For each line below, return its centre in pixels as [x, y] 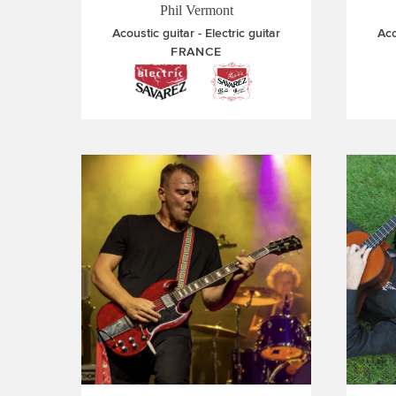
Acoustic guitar [153, 33]
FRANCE [196, 51]
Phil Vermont [196, 10]
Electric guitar [243, 33]
